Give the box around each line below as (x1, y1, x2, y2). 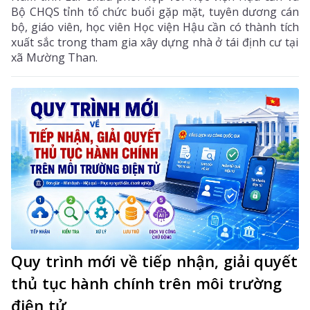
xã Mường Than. (11, 49, 98, 65)
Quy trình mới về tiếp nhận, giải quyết (11, 250, 298, 271)
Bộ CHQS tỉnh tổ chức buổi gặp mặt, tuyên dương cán (11, 3, 299, 19)
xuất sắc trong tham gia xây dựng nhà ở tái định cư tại (11, 34, 299, 50)
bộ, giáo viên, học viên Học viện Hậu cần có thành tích (11, 19, 299, 35)
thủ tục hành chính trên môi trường (11, 272, 282, 293)
